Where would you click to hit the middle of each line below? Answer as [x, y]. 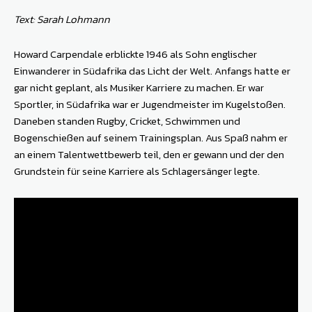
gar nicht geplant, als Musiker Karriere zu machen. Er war [139, 88]
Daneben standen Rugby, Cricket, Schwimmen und [127, 121]
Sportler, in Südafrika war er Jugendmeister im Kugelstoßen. [150, 104]
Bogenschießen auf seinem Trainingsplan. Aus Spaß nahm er [151, 138]
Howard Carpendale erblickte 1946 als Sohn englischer [135, 54]
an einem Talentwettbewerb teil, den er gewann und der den [149, 155]
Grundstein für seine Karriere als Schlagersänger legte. [137, 171]
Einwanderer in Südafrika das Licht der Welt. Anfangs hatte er [152, 71]
